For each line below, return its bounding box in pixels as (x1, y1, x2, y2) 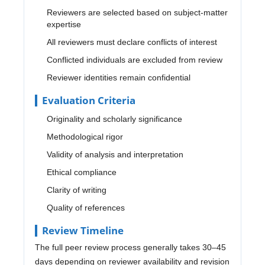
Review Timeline (41, 223, 124, 237)
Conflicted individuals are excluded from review (46, 54, 222, 64)
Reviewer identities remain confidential (46, 72, 190, 82)
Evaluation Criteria (41, 93, 135, 107)
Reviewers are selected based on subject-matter (46, 7, 228, 17)
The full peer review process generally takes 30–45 (34, 242, 226, 252)
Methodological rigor (46, 131, 123, 141)
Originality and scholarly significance (46, 114, 182, 124)
